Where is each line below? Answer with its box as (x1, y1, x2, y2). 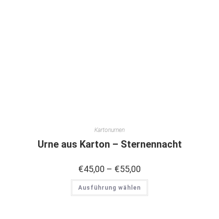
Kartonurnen (94, 126, 125, 133)
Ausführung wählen (78, 184, 141, 191)
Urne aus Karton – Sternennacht (37, 138, 182, 150)
